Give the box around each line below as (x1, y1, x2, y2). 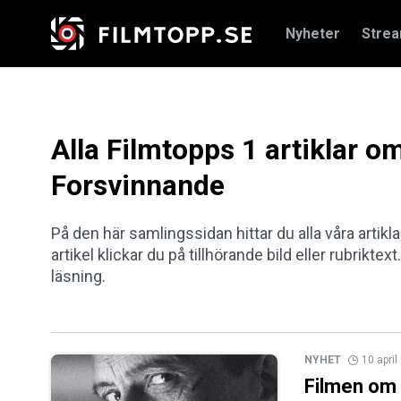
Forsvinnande (51, 169, 225, 203)
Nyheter (286, 24, 340, 42)
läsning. (51, 267, 106, 286)
